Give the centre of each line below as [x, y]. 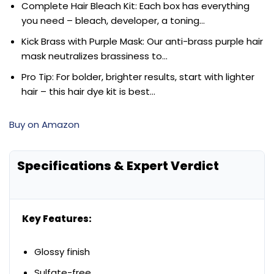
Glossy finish [62, 251]
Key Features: [57, 218]
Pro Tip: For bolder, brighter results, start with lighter [138, 76]
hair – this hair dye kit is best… [88, 91]
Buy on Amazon [44, 124]
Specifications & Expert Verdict [118, 165]
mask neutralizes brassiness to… [94, 56]
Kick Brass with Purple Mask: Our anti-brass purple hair [142, 41]
